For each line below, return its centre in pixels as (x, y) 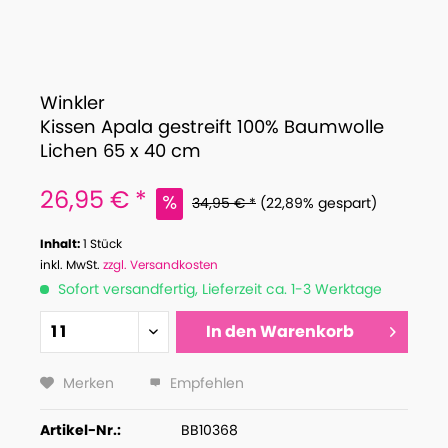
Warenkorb (307, 331)
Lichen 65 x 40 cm (120, 150)
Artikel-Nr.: (80, 430)
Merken (88, 383)
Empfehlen (205, 383)
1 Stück (102, 243)
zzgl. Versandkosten (160, 264)
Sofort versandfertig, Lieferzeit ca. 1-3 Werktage (218, 289)
